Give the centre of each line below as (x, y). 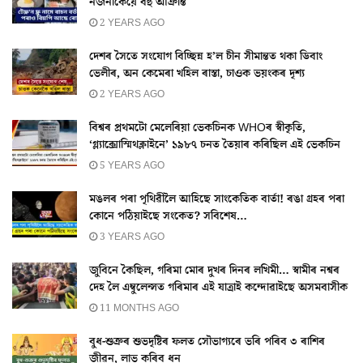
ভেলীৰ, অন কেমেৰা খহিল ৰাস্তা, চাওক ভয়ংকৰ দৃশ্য (197, 74)
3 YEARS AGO (131, 237)
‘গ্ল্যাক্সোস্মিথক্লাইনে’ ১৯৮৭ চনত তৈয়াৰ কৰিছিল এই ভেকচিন (215, 145)
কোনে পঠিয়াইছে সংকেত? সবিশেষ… (168, 216)
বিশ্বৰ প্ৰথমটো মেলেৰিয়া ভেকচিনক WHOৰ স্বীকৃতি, (197, 128)
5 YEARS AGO (131, 166)
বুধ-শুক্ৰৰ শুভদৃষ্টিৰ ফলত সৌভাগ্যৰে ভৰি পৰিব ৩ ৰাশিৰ (207, 342)
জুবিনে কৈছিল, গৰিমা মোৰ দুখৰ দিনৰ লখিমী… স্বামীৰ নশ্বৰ (214, 271)
